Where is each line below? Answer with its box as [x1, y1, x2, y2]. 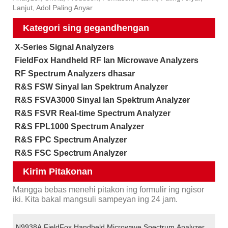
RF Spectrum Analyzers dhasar [14, 69, 135, 78]
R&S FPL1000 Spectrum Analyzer [14, 122, 144, 131]
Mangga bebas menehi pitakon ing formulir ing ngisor [13, 185, 204, 194]
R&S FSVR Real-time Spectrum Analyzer [14, 109, 170, 118]
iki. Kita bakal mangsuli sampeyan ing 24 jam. [13, 194, 178, 204]
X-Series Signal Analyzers [14, 43, 114, 52]
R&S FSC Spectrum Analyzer [14, 148, 127, 157]
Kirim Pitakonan [23, 166, 93, 177]
